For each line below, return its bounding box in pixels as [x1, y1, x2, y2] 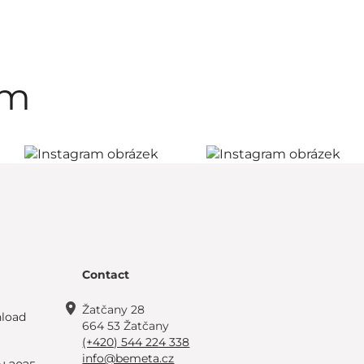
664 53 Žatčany [82, 318, 170, 333]
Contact [82, 266, 130, 282]
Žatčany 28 [82, 301, 145, 317]
